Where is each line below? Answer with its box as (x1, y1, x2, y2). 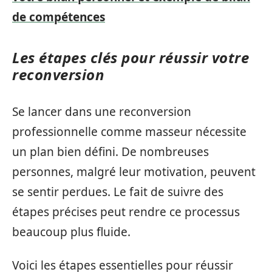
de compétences (12, 9, 105, 25)
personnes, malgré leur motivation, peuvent (12, 163, 256, 180)
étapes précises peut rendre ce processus (12, 203, 240, 220)
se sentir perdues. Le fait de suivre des (12, 183, 223, 200)
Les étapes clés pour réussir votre (12, 47, 249, 67)
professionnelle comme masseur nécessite (12, 123, 246, 140)
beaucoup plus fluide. (12, 223, 131, 240)
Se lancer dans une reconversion (12, 103, 191, 120)
